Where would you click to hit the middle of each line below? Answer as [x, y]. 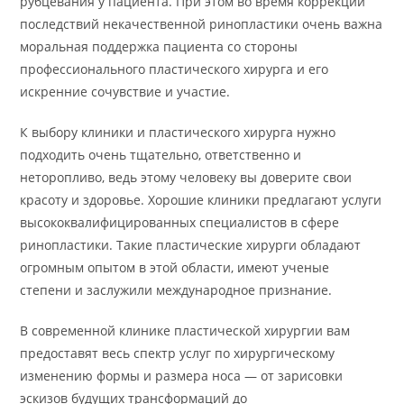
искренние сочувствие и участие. [125, 91]
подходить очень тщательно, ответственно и [161, 154]
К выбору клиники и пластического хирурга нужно [178, 132]
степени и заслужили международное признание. [178, 289]
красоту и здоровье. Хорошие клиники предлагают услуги [201, 199]
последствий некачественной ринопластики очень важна [202, 23]
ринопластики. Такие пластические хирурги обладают [191, 244]
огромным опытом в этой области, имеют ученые [175, 267]
